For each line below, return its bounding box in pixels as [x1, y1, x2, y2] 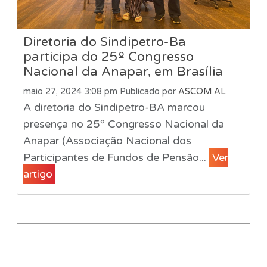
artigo [23, 167, 52, 181]
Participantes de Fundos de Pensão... [23, 150, 209, 164]
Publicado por [119, 86, 178, 97]
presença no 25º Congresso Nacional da [23, 117, 224, 131]
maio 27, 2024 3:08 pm [23, 86, 117, 97]
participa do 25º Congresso [23, 48, 194, 64]
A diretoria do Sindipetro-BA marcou [23, 100, 205, 114]
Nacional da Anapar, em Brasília [23, 63, 223, 79]
